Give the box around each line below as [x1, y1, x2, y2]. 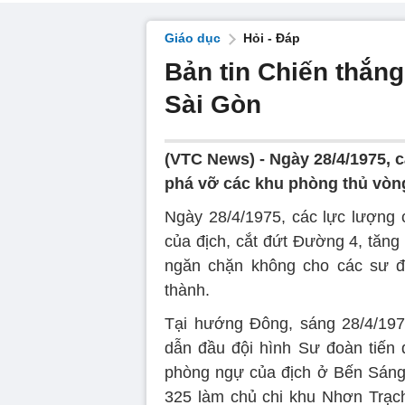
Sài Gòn [165, 90, 261, 118]
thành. [165, 281, 210, 299]
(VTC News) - [165, 150, 269, 168]
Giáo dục [165, 31, 221, 45]
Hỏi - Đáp [243, 31, 300, 45]
